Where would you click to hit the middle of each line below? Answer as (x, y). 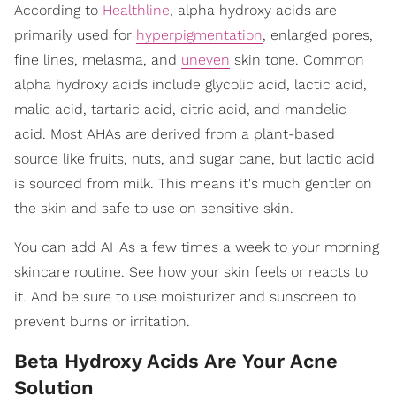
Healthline (134, 11)
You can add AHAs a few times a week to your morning (197, 247)
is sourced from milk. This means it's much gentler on (193, 184)
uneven (206, 60)
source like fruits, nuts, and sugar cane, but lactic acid (194, 159)
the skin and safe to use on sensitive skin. (154, 209)
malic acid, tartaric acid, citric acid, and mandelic (180, 110)
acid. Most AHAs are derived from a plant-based (175, 134)
